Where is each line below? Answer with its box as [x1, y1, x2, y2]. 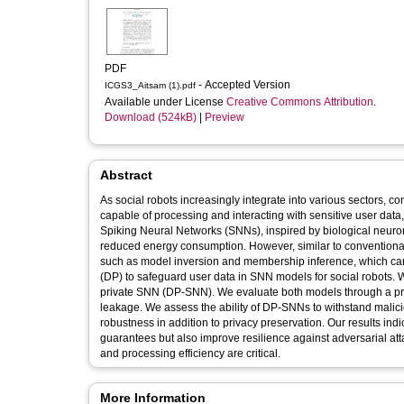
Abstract [100, 168, 152, 182]
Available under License [105, 96, 226, 108]
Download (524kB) [105, 111, 197, 124]
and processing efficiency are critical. [100, 347, 280, 360]
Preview [205, 111, 244, 124]
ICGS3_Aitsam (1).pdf [105, 80, 196, 90]
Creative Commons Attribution [226, 96, 373, 108]
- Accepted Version [198, 78, 293, 91]
